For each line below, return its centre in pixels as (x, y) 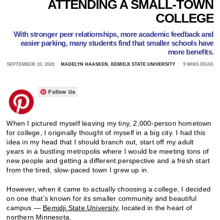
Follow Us (62, 91)
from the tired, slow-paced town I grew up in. (78, 170)
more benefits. (191, 52)
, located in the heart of (155, 207)
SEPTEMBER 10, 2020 (30, 64)
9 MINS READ (197, 64)
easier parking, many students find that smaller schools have (117, 43)
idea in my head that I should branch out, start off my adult (100, 142)
